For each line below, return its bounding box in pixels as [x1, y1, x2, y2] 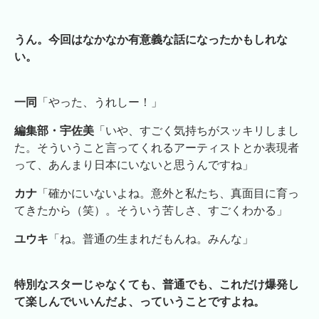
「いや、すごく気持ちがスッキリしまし [94, 125, 299, 137]
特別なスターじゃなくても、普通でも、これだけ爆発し [14, 278, 299, 291]
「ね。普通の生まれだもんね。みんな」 [48, 233, 253, 246]
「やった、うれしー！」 [37, 96, 162, 109]
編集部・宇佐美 [14, 125, 94, 137]
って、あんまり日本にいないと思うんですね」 [14, 159, 253, 172]
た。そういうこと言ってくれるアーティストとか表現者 [14, 142, 299, 155]
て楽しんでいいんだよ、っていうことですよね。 [14, 296, 265, 308]
